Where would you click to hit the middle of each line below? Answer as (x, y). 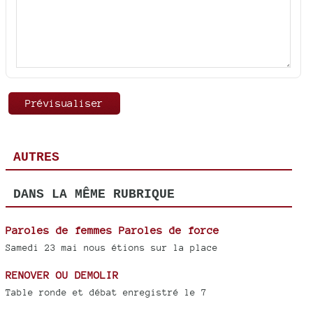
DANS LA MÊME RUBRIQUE (94, 195)
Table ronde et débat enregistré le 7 (106, 292)
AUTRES (36, 158)
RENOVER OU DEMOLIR (62, 275)
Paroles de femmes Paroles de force (112, 230)
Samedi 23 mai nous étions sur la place (112, 247)
